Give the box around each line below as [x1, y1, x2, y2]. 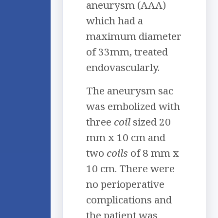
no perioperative [86, 177, 164, 191]
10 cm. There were [86, 162, 175, 176]
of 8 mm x [128, 146, 179, 160]
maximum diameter [86, 29, 182, 43]
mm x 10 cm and [86, 130, 165, 145]
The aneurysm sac [86, 84, 173, 98]
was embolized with [86, 99, 180, 113]
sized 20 [130, 115, 171, 129]
